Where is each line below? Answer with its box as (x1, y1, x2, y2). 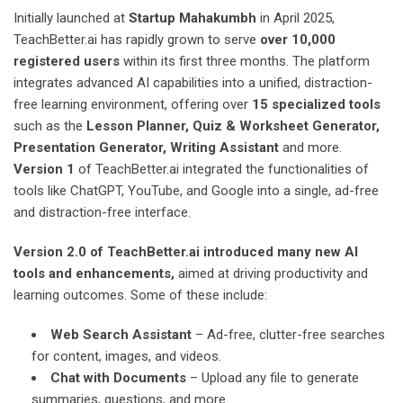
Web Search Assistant (50, 326, 192, 343)
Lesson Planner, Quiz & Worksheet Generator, (86, 117, 380, 134)
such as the (13, 117, 86, 134)
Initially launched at (13, 9, 129, 26)
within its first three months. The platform (120, 52, 370, 69)
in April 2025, (256, 9, 335, 26)
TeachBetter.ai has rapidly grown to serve (13, 31, 260, 48)
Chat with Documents (50, 369, 186, 386)
